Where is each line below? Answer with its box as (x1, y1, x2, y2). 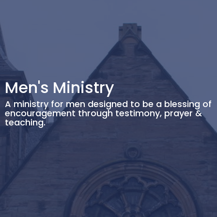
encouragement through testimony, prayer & (5, 107, 202, 119)
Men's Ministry (5, 76, 114, 98)
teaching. (5, 116, 46, 128)
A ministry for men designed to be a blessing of (5, 97, 212, 110)
